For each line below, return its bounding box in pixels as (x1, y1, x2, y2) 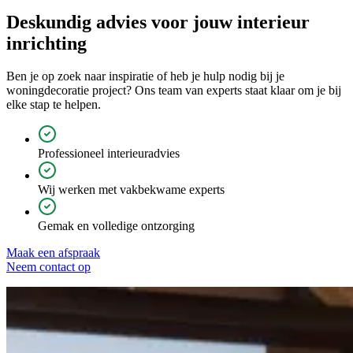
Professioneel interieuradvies (38, 147, 180, 161)
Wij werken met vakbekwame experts (38, 183, 225, 197)
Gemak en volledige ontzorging (38, 219, 195, 233)
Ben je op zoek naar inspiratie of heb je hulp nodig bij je (6, 69, 284, 84)
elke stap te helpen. (6, 98, 104, 112)
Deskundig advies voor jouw (6, 11, 232, 32)
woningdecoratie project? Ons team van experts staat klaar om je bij (6, 84, 341, 98)
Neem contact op (6, 260, 91, 274)
